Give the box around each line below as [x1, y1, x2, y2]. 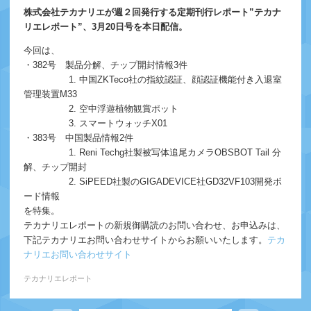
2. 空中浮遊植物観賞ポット [23, 103, 178, 114]
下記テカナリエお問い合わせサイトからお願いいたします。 [23, 234, 267, 245]
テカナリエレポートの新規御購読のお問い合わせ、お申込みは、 [23, 219, 285, 230]
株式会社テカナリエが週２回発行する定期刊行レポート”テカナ [23, 6, 281, 17]
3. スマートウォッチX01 [23, 117, 167, 128]
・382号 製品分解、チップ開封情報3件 [23, 59, 187, 70]
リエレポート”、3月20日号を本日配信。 [23, 21, 187, 32]
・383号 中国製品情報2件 [23, 132, 133, 143]
